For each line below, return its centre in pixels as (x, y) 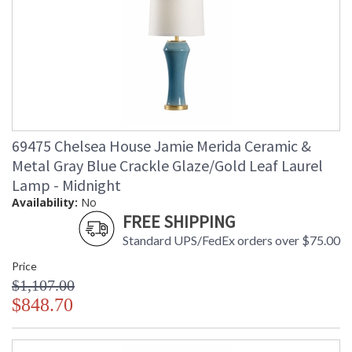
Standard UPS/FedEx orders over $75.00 (231, 240)
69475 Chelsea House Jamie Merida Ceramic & (161, 146)
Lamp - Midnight (66, 185)
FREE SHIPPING (179, 222)
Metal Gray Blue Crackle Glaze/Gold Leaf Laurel (167, 166)
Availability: (45, 203)
